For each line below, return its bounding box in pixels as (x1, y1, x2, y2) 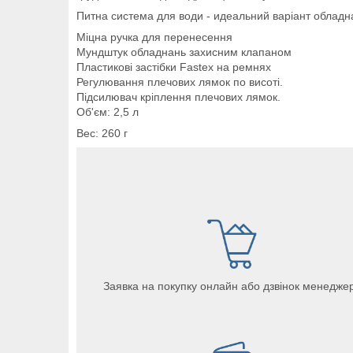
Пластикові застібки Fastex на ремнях (76, 60, 271, 73)
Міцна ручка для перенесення (76, 30, 232, 43)
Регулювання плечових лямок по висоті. (76, 75, 283, 88)
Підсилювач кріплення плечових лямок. (76, 90, 281, 103)
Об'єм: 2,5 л (76, 105, 139, 118)
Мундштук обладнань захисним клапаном (76, 45, 292, 58)
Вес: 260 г (76, 126, 128, 139)
